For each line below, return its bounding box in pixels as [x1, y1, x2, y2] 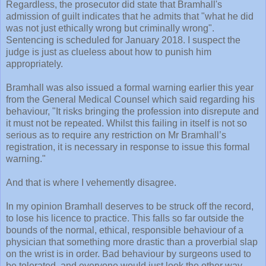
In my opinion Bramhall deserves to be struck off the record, [6, 201, 254, 212]
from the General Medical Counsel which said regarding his [6, 94, 255, 105]
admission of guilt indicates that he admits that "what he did [6, 11, 254, 22]
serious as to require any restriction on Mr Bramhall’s [6, 130, 226, 141]
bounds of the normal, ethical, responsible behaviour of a [6, 225, 243, 236]
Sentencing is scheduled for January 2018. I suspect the [6, 35, 240, 46]
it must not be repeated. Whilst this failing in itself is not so [6, 118, 247, 129]
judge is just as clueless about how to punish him [6, 47, 211, 58]
